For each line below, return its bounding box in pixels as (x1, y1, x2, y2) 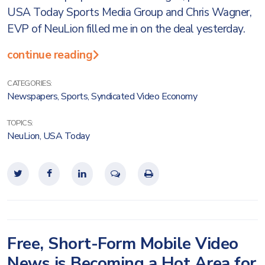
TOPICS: (7, 118, 33, 128)
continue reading (7, 47, 92, 63)
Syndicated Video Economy (91, 90, 197, 103)
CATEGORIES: (7, 78, 52, 89)
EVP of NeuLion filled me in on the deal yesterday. (7, 21, 245, 37)
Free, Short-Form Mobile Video (7, 232, 238, 255)
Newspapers (7, 90, 57, 103)
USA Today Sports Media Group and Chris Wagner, (7, 5, 251, 20)
